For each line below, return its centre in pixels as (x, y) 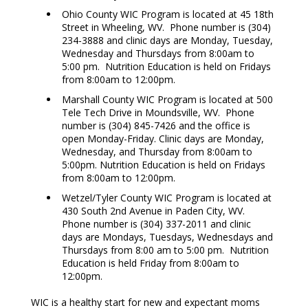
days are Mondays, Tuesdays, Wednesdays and (167, 236)
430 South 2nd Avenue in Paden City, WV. (154, 210)
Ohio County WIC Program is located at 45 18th (167, 14)
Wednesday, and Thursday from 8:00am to (157, 151)
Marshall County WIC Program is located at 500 (167, 99)
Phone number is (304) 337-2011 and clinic (156, 223)
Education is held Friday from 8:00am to (150, 263)
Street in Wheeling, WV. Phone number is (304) (166, 27)
